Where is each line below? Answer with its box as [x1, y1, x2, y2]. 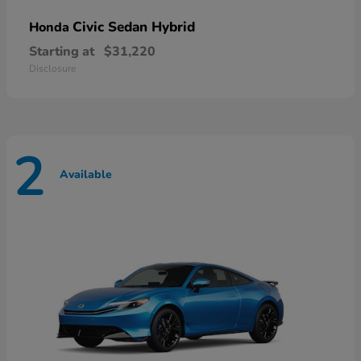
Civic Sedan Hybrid [73, 18, 195, 37]
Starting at [29, 43, 94, 61]
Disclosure [29, 62, 76, 76]
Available [60, 166, 112, 182]
